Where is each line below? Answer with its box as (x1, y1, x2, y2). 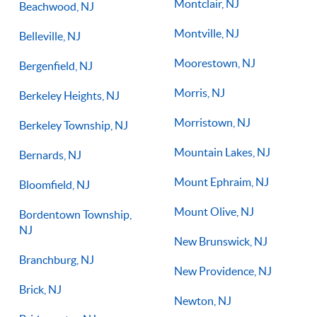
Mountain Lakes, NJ (174, 145, 270, 158)
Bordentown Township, (19, 207, 132, 221)
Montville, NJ (174, 26, 239, 40)
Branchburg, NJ (19, 253, 94, 266)
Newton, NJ (174, 294, 231, 307)
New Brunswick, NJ (174, 234, 267, 248)
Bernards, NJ (19, 148, 81, 161)
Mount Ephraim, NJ (174, 175, 269, 188)
